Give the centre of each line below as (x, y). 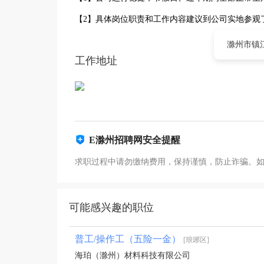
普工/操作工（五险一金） (129, 239)
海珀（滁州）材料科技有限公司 (133, 255)
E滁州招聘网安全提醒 (135, 140)
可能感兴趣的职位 (111, 207)
